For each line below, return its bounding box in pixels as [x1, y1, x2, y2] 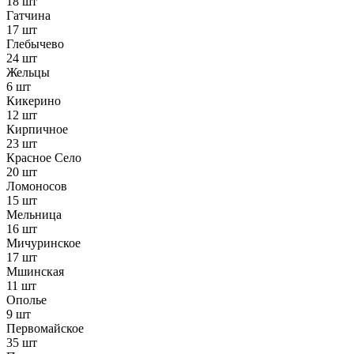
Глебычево [6, 37, 64, 51]
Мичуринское [6, 236, 81, 250]
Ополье [6, 293, 47, 307]
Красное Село [6, 151, 81, 165]
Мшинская [6, 265, 64, 279]
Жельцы [6, 66, 50, 80]
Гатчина [6, 9, 51, 23]
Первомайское [6, 322, 84, 336]
